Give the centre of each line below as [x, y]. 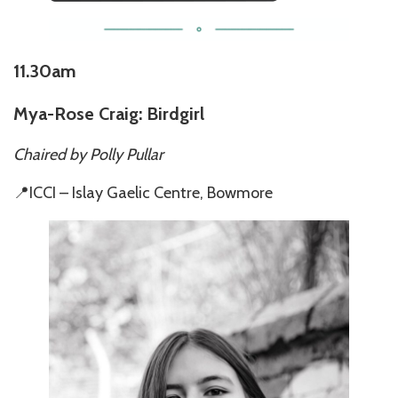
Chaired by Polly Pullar [88, 154]
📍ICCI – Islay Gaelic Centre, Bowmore [143, 192]
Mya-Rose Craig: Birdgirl [109, 113]
